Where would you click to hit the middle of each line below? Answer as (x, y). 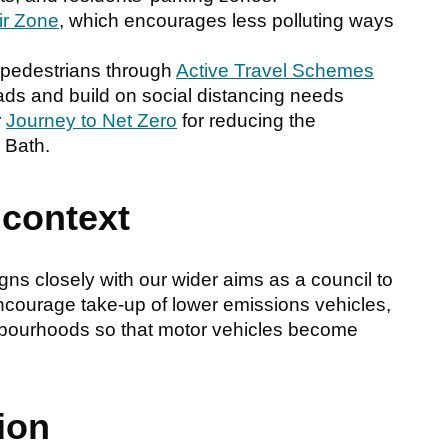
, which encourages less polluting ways (226, 20)
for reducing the (246, 120)
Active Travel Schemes (275, 70)
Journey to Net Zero (91, 120)
